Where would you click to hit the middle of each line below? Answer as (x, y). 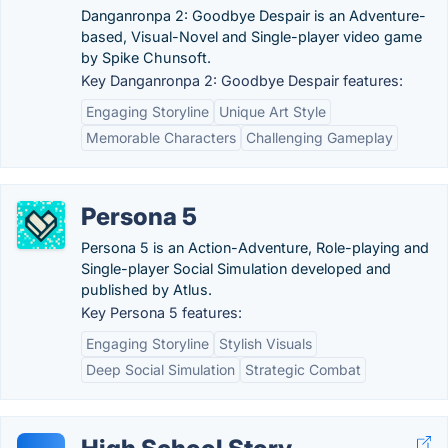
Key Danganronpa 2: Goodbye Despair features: (242, 80)
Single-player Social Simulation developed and (236, 268)
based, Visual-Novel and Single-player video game (251, 36)
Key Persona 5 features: (161, 312)
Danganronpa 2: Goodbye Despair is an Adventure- (253, 15)
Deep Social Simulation (160, 369)
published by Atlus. (146, 289)
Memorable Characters (161, 137)
